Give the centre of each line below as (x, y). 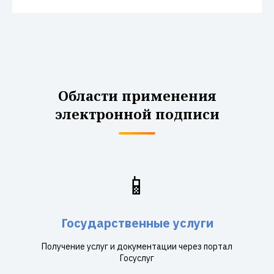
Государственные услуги (137, 223)
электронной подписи (137, 114)
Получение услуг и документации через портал (137, 246)
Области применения (137, 95)
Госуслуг (137, 258)
